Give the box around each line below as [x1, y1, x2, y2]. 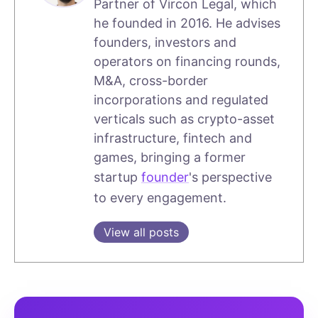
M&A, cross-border [94, 73, 208, 89]
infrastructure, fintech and [94, 131, 252, 146]
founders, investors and [94, 35, 236, 50]
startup [94, 170, 141, 185]
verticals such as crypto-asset [94, 111, 275, 127]
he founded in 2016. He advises [94, 16, 280, 31]
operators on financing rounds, [94, 54, 280, 70]
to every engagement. [94, 190, 226, 206]
